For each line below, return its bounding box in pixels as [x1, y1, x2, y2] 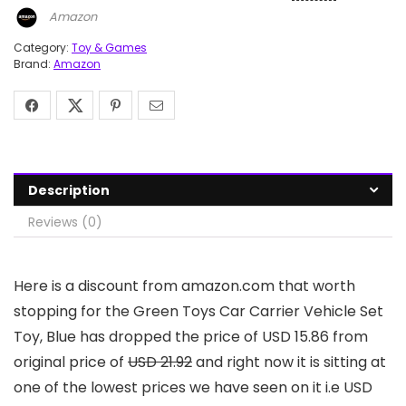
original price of [14, 352, 128, 373]
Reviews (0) [28, 213, 102, 232]
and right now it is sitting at [192, 352, 386, 373]
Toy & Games [72, 40, 147, 56]
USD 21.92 [128, 352, 192, 373]
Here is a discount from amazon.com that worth [14, 275, 355, 297]
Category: [14, 40, 72, 56]
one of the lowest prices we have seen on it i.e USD [14, 377, 372, 399]
